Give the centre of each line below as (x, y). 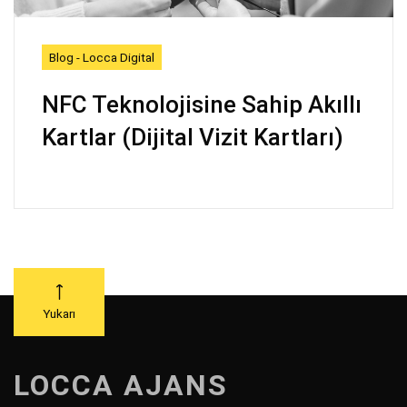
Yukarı (59, 313)
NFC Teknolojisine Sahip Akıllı (202, 104)
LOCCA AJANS (121, 385)
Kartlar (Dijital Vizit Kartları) (193, 137)
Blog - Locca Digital (102, 57)
